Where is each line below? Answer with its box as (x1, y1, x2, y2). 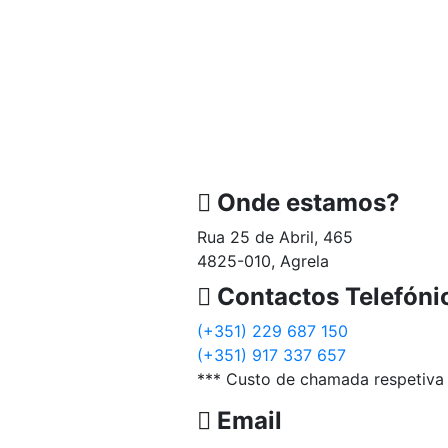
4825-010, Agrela (197, 251, 329, 272)
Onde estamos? (217, 188, 400, 218)
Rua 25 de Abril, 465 (197, 227, 353, 248)
